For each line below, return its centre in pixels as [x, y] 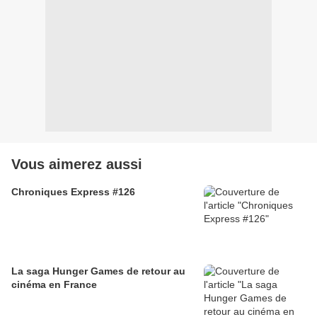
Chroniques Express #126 [73, 192]
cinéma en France [54, 285]
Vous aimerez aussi [77, 165]
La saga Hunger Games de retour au [98, 271]
